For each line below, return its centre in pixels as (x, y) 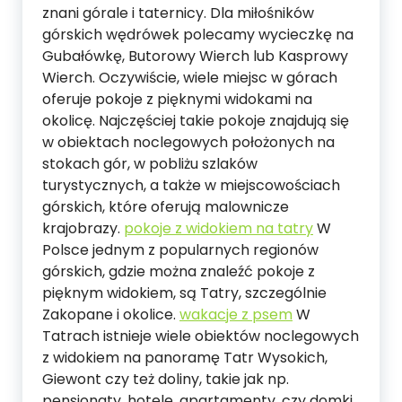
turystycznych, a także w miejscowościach (191, 186)
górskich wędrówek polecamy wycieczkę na (198, 35)
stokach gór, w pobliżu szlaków (150, 164)
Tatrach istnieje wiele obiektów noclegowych (201, 336)
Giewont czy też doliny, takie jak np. (166, 380)
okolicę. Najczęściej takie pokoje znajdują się (196, 121)
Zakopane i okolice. (111, 315)
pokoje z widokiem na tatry (218, 229)
